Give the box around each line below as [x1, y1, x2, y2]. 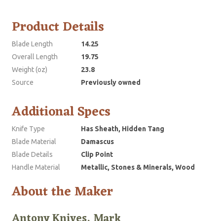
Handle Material [12, 163, 60, 171]
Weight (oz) [12, 65, 47, 74]
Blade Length [12, 39, 53, 48]
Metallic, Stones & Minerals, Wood [81, 163, 195, 171]
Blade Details [12, 150, 53, 158]
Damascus [81, 137, 114, 146]
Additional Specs [12, 100, 110, 123]
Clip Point [81, 150, 113, 158]
